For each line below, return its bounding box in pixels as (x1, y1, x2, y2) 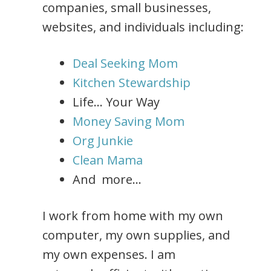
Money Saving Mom (73, 113, 184, 130)
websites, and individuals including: (42, 19, 244, 36)
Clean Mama (73, 152, 143, 169)
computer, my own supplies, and (42, 227, 230, 244)
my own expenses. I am (42, 246, 175, 263)
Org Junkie (73, 132, 133, 149)
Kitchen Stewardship (73, 74, 191, 91)
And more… (73, 171, 142, 188)
